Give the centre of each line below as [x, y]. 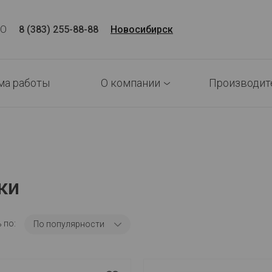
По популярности [69, 224]
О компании [130, 83]
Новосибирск [142, 29]
